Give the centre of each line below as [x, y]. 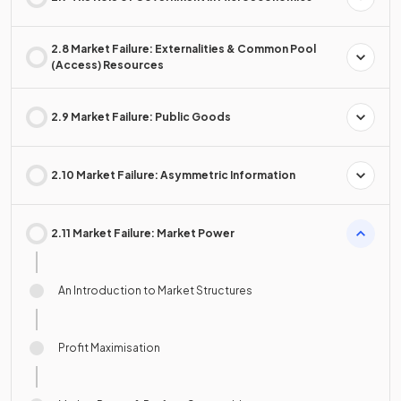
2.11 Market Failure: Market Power [143, 234]
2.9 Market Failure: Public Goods [141, 117]
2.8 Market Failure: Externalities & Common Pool [183, 49]
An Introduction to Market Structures [155, 291]
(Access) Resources [107, 65]
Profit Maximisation [109, 348]
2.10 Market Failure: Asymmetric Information [173, 175]
